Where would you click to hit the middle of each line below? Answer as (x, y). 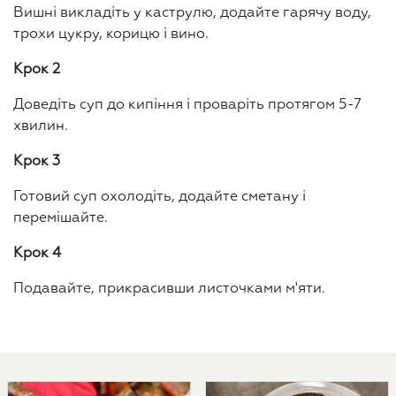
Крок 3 (37, 162)
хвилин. (41, 127)
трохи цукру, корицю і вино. (111, 35)
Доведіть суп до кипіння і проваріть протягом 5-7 (187, 106)
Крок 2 (37, 70)
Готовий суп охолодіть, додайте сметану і (160, 198)
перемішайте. (61, 219)
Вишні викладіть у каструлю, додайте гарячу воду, (192, 14)
